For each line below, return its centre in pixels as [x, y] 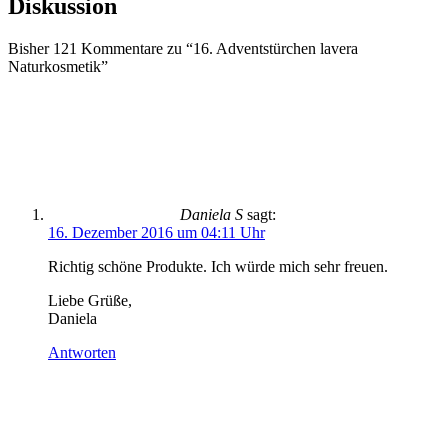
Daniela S [211, 214]
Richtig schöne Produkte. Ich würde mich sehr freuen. [218, 266]
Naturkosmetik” [58, 66]
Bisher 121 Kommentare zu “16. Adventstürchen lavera [183, 48]
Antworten [82, 352]
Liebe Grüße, [90, 300]
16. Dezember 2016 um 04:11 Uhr [156, 232]
